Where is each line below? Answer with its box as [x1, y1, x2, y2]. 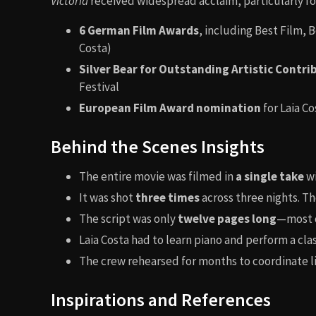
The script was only [79, 211, 178, 227]
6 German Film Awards [79, 23, 199, 39]
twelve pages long [178, 211, 276, 227]
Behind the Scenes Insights [51, 135, 265, 159]
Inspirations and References [51, 288, 271, 312]
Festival [79, 79, 119, 95]
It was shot [79, 190, 135, 206]
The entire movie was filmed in [79, 169, 236, 185]
